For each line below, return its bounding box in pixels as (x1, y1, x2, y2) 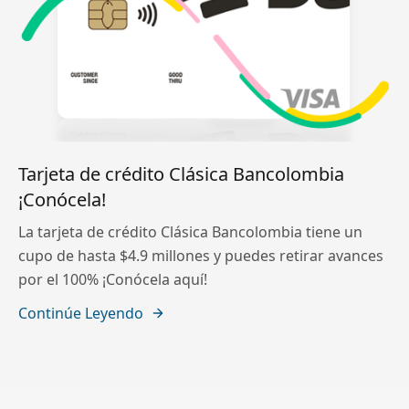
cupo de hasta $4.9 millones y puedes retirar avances (18, 246, 383, 267)
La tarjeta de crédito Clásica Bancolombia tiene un (18, 222, 362, 243)
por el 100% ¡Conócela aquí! (18, 269, 207, 290)
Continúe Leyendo (18, 303, 143, 324)
